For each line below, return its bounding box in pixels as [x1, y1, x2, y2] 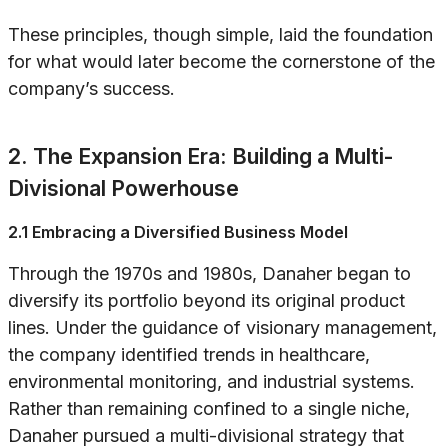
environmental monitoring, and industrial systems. [8, 371, 415, 393]
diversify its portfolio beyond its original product [8, 290, 405, 312]
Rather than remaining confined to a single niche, [8, 398, 410, 420]
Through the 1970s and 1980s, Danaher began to [8, 263, 411, 285]
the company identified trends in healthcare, [8, 344, 370, 366]
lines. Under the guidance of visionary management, [8, 317, 437, 339]
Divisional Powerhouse [8, 175, 239, 202]
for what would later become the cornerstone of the [8, 51, 435, 73]
